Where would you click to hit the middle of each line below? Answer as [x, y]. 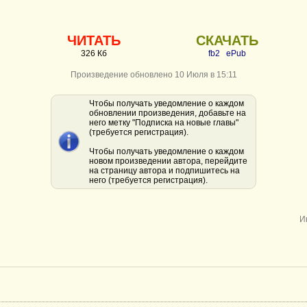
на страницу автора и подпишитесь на [164, 171]
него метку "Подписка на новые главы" [164, 123]
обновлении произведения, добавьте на [168, 113]
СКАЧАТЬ [227, 40]
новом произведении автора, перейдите [168, 161]
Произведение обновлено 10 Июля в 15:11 [153, 75]
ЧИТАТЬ [94, 40]
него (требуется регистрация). [148, 180]
